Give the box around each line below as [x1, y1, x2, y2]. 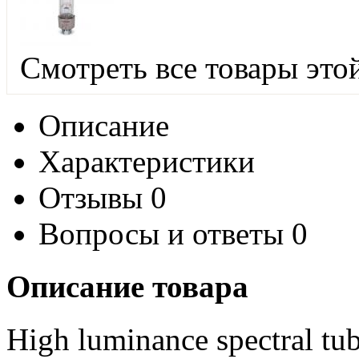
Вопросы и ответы [38, 216, 284, 251]
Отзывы [38, 179, 143, 215]
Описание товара [6, 269, 248, 305]
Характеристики [38, 143, 255, 179]
